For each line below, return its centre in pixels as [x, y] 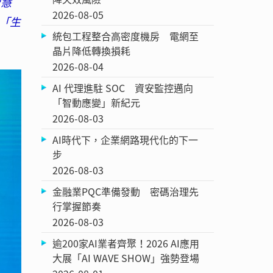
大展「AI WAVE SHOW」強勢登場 [126, 257]
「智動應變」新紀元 [97, 102]
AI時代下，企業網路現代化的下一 [126, 139]
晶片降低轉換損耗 [92, 50]
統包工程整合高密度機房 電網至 [126, 36]
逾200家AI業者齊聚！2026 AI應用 [126, 243]
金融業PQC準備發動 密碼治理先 [126, 191]
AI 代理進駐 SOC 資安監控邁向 [123, 87]
